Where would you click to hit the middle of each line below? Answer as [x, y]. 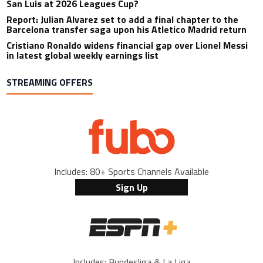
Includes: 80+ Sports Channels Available [131, 172]
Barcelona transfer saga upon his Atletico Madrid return [127, 30]
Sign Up [131, 188]
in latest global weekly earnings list [83, 55]
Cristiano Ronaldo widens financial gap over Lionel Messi [127, 45]
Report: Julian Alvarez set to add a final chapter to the [123, 20]
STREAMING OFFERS [50, 82]
